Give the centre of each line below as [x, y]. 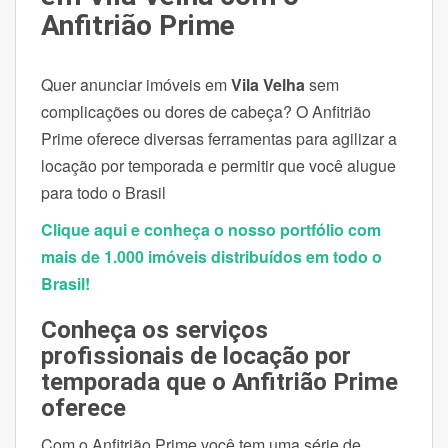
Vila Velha [266, 84]
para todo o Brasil [105, 192]
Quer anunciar [93, 84]
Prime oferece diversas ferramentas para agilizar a [219, 138]
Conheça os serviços [154, 329]
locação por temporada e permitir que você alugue [218, 165]
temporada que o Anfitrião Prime [219, 381]
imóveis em [186, 84]
